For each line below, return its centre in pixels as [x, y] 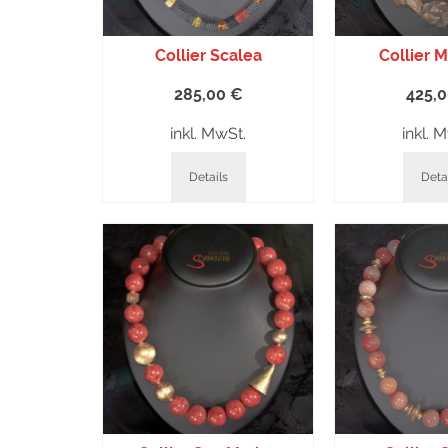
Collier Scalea [208, 55]
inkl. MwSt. [208, 133]
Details [208, 177]
